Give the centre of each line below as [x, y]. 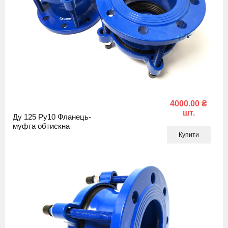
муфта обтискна [41, 126]
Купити [189, 135]
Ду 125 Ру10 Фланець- [52, 117]
